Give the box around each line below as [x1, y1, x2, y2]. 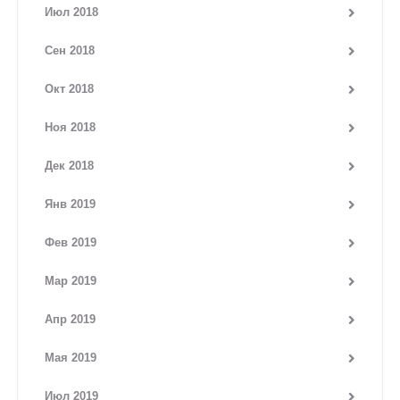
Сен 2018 [45, 44, 95, 58]
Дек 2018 [45, 159, 94, 173]
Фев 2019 [45, 236, 96, 250]
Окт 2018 [45, 82, 94, 96]
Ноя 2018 [45, 121, 96, 135]
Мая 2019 [45, 351, 96, 365]
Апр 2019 [45, 312, 96, 327]
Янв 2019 [45, 197, 96, 212]
